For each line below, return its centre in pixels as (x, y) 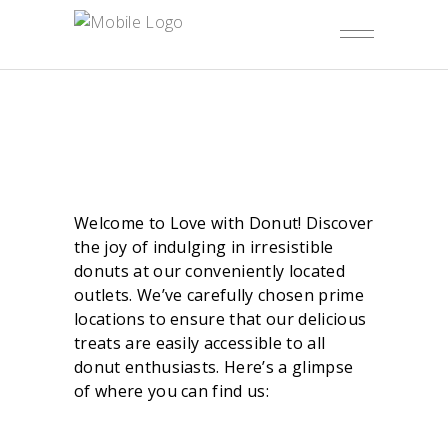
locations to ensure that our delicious (220, 319)
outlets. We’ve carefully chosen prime (219, 295)
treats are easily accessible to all (200, 343)
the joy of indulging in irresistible (204, 247)
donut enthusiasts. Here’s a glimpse (214, 367)
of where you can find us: (172, 391)
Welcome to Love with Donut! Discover (224, 223)
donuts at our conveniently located (209, 271)
